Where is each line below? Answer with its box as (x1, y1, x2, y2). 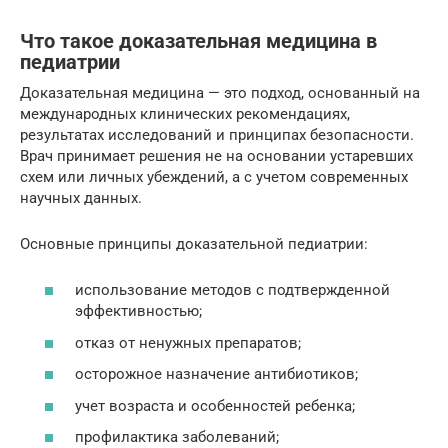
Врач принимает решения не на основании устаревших (20, 146, 413, 165)
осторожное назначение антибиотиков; (75, 365, 358, 384)
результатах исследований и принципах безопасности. (20, 125, 414, 144)
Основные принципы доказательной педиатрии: (20, 234, 368, 253)
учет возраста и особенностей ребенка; (75, 396, 355, 415)
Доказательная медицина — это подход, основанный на (20, 83, 420, 102)
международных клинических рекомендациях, (20, 104, 350, 123)
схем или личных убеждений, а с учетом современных (20, 167, 408, 186)
